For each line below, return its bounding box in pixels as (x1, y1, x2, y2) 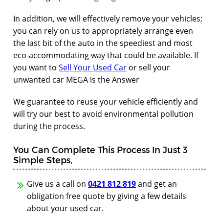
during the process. (13, 121, 85, 132)
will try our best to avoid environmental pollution (13, 109, 194, 120)
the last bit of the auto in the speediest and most (13, 38, 193, 49)
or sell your (127, 62, 170, 73)
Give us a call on (27, 178, 88, 190)
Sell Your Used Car (59, 62, 127, 73)
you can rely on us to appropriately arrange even (13, 25, 193, 37)
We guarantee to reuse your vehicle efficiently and (13, 96, 198, 108)
